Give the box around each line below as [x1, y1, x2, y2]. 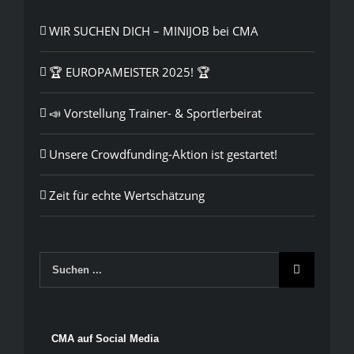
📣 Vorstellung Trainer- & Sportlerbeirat [49, 104, 262, 121]
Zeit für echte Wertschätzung [49, 186, 205, 203]
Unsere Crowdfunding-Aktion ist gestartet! [49, 145, 277, 162]
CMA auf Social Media [51, 332, 159, 345]
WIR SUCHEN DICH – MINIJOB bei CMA [49, 22, 258, 39]
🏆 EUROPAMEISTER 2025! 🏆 [49, 63, 210, 80]
